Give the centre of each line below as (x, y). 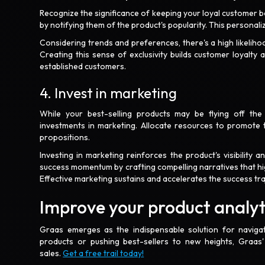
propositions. (66, 137)
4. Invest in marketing (110, 93)
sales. (51, 253)
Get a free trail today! (104, 253)
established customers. (84, 66)
